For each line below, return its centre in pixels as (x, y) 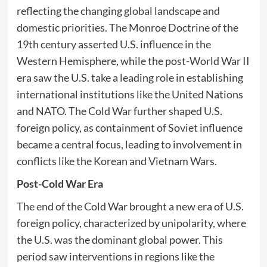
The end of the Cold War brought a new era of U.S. (130, 206)
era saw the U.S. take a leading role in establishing (130, 77)
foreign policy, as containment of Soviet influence (129, 128)
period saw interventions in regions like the (115, 256)
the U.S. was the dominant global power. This (119, 240)
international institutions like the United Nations (130, 94)
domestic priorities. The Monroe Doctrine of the (127, 27)
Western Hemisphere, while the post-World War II (133, 61)
